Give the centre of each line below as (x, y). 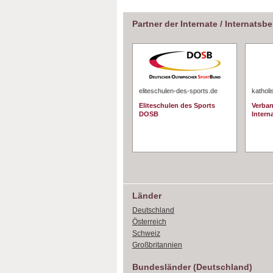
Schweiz (146, 233)
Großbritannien (157, 245)
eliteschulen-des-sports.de (178, 91)
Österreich (149, 222)
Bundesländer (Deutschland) (192, 267)
